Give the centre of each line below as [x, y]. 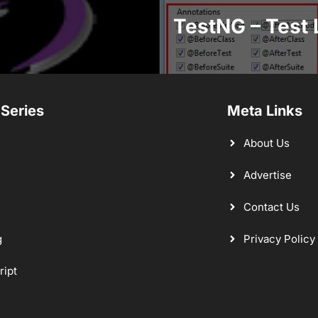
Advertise [267, 175]
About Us [266, 143]
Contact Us [271, 207]
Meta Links [265, 110]
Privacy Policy [279, 238]
